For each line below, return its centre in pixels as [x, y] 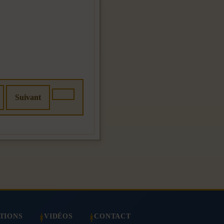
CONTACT [112, 216]
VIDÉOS [58, 216]
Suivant [28, 97]
